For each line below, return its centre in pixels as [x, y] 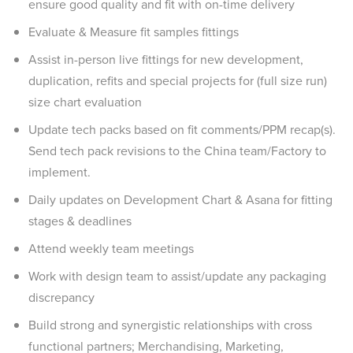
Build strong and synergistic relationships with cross [170, 325]
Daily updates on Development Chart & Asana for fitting [180, 200]
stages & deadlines [80, 221]
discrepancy [61, 297]
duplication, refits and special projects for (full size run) [178, 81]
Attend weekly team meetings [111, 249]
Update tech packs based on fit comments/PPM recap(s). [182, 130]
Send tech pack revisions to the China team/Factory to [177, 151]
